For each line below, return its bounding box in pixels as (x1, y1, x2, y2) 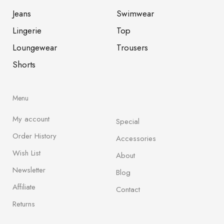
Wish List (12, 147, 40, 158)
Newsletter (12, 164, 45, 175)
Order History (12, 130, 56, 141)
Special (115, 115, 139, 127)
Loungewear (12, 41, 57, 53)
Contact (115, 183, 140, 195)
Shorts (12, 58, 35, 70)
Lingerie (12, 24, 41, 36)
